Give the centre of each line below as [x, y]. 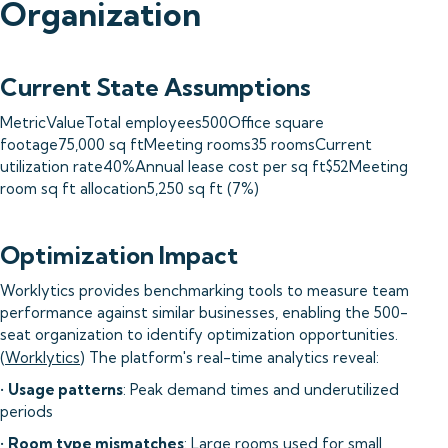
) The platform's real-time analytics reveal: [229, 357]
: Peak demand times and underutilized [261, 389]
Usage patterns [65, 389]
